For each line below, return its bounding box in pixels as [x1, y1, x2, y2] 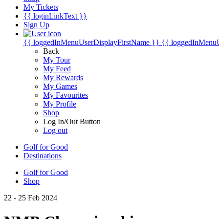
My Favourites [43, 91, 88, 99]
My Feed [43, 65, 71, 73]
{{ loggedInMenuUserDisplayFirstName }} [23, 38, 159, 46]
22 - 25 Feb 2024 [4, 194, 57, 202]
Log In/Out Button [43, 117, 101, 126]
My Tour [43, 56, 70, 64]
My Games [43, 82, 77, 90]
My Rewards [43, 73, 83, 82]
